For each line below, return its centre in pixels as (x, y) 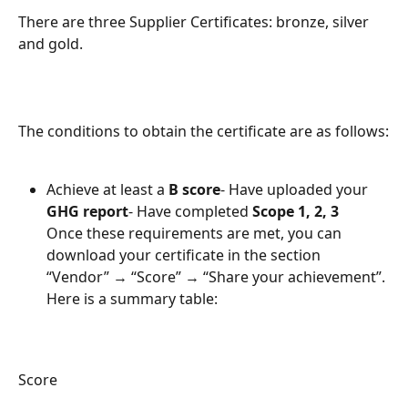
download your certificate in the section (185, 255)
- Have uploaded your (296, 190)
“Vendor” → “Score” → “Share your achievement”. (216, 277)
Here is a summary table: (132, 299)
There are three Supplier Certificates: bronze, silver (195, 21)
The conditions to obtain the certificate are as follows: (204, 131)
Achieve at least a (107, 190)
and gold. (51, 43)
